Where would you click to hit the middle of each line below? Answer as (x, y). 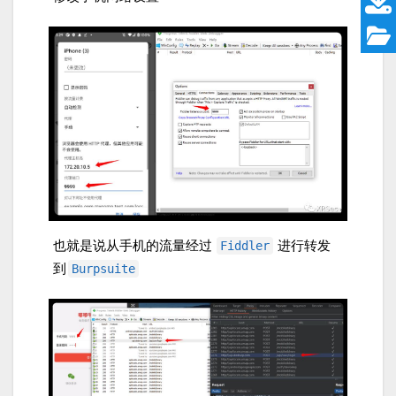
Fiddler (245, 245)
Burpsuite (103, 268)
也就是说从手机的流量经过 (134, 245)
